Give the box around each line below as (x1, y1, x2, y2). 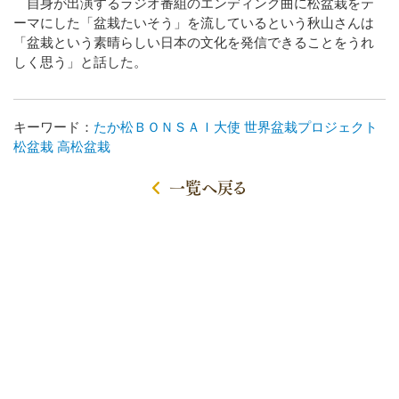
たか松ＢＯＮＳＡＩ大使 (94, 119, 240, 134)
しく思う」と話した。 (13, 54, 147, 69)
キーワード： (13, 119, 94, 134)
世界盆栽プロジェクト (244, 119, 378, 134)
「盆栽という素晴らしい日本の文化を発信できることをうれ (13, 35, 374, 50)
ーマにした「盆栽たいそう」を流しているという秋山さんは (13, 15, 374, 30)
